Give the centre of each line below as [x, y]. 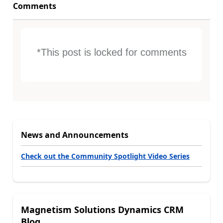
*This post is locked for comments [111, 52]
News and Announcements [75, 135]
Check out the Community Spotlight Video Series [105, 156]
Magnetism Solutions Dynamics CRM [102, 210]
